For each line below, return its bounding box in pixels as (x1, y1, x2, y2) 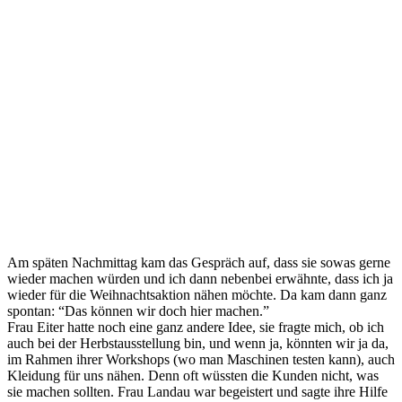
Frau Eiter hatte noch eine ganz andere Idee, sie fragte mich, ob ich (7, 319, 384, 335)
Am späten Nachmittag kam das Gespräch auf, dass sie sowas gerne (7, 254, 390, 270)
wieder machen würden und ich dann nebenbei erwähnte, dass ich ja (7, 270, 393, 286)
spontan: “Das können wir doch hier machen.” (7, 302, 269, 319)
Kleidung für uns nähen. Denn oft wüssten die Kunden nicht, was (7, 367, 379, 383)
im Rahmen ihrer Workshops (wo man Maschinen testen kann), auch (7, 351, 395, 367)
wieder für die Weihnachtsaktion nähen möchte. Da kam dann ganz (7, 286, 387, 302)
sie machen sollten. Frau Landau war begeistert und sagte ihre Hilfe (7, 383, 388, 399)
